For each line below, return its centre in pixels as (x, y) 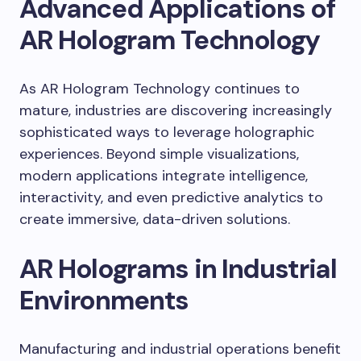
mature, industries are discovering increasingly (176, 111)
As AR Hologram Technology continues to (160, 89)
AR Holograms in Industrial (178, 269)
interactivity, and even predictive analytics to (171, 198)
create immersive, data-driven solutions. (155, 220)
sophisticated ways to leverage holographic (167, 133)
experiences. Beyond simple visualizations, (159, 154)
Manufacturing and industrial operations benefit (180, 349)
